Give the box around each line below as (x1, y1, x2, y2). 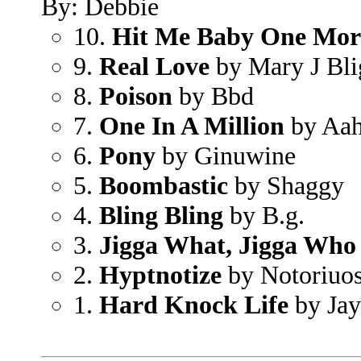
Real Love (99, 52, 210, 81)
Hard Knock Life (99, 290, 288, 319)
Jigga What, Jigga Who (99, 230, 356, 259)
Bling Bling (99, 201, 223, 230)
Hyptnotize (99, 260, 222, 289)
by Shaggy (228, 171, 344, 200)
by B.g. (223, 201, 305, 230)
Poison (99, 81, 172, 110)
